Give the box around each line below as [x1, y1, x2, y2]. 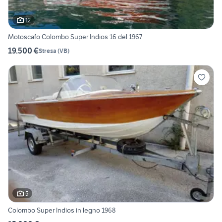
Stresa [39, 47, 56, 55]
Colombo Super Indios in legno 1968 [8, 206, 115, 215]
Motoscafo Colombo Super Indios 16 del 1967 [8, 32, 142, 42]
